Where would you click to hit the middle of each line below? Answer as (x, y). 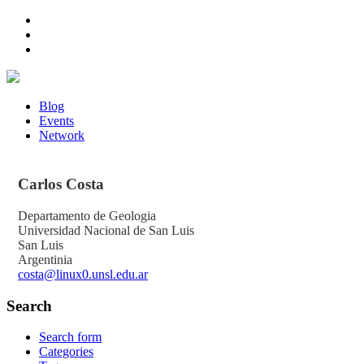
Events (56, 121)
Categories (66, 352)
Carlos (42, 184)
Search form (70, 337)
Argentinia (45, 259)
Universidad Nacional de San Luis (106, 230)
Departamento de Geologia (87, 215)
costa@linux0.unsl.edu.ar (83, 274)
